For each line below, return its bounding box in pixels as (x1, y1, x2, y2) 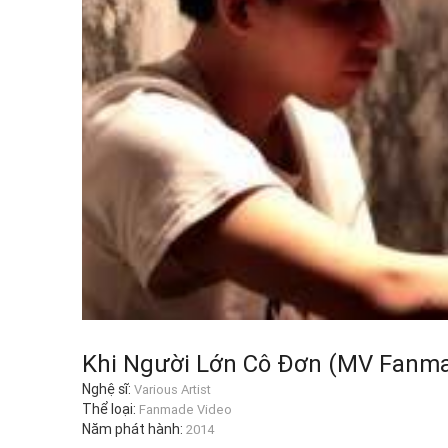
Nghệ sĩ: (82, 380, 134, 398)
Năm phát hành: (82, 420, 186, 438)
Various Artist (134, 381, 211, 398)
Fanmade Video (139, 401, 232, 418)
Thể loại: (82, 400, 139, 418)
